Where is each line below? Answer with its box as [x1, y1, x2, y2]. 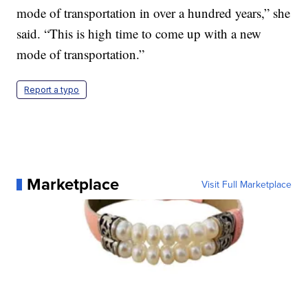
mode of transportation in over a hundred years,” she [16, 4, 291, 22]
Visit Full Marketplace [201, 177, 291, 192]
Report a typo [24, 85, 80, 96]
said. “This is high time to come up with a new [16, 25, 262, 43]
